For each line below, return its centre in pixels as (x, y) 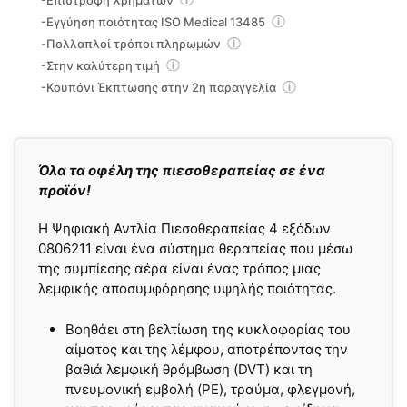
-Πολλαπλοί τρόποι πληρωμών (132, 44)
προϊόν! (65, 191)
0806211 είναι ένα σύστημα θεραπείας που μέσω (195, 249)
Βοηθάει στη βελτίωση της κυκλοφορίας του (208, 329)
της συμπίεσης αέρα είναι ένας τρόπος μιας (179, 269)
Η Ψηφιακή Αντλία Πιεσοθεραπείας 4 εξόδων (184, 229)
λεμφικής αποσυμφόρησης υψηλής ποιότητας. (187, 289)
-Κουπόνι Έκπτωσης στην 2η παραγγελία (160, 88)
